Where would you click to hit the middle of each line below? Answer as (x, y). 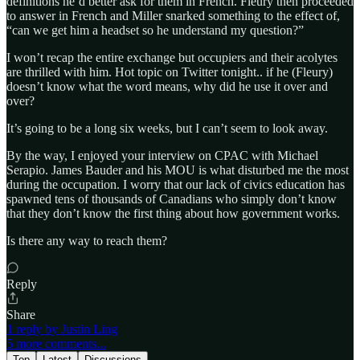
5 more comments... (56, 343)
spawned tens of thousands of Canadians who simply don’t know (172, 198)
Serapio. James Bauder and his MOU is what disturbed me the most (178, 170)
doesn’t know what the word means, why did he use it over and (167, 86)
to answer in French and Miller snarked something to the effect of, (173, 15)
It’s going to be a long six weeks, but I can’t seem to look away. (167, 128)
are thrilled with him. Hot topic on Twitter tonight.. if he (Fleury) (170, 72)
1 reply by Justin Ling (62, 329)
